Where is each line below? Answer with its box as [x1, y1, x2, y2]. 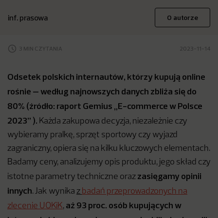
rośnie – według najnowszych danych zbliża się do [7, 86, 197, 97]
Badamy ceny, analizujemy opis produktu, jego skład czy [7, 158, 211, 166]
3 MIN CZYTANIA [19, 45, 62, 52]
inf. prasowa [8, 13, 48, 22]
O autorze [167, 13, 198, 22]
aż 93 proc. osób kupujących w [66, 200, 182, 211]
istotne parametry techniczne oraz [7, 173, 137, 181]
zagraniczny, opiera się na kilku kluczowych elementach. [7, 145, 210, 153]
